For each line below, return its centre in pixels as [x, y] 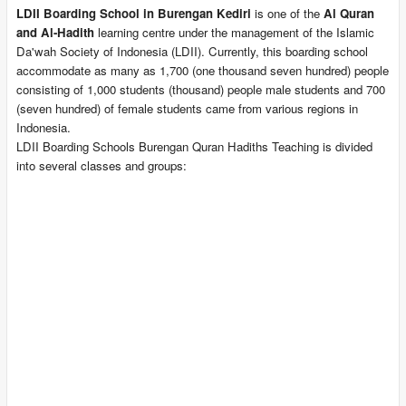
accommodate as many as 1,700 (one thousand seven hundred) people [202, 70]
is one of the [287, 13]
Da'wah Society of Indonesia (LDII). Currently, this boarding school [192, 51]
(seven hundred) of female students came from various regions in [187, 108]
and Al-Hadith [55, 32]
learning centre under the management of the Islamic [234, 32]
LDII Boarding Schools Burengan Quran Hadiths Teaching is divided [194, 146]
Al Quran [348, 13]
